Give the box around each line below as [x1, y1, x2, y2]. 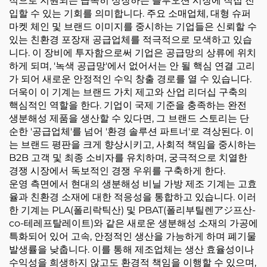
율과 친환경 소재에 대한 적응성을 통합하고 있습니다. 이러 [9, 191, 256, 203]
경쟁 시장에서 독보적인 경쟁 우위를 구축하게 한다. [9, 165, 225, 177]
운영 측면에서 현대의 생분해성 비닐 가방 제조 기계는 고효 [9, 178, 257, 190]
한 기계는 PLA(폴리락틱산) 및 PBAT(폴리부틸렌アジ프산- [9, 204, 256, 216]
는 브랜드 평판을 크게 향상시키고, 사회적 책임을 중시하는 [9, 139, 256, 151]
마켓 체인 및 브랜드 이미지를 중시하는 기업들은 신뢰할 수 [9, 21, 257, 33]
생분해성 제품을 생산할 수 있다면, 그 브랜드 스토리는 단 [9, 113, 249, 125]
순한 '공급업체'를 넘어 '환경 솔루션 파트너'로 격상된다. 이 [9, 126, 254, 138]
